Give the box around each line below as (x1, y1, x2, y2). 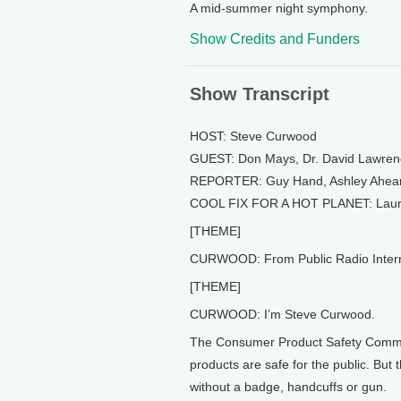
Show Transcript (190, 84, 329, 104)
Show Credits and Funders (190, 31, 360, 47)
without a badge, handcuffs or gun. (190, 380, 387, 394)
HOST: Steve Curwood (190, 129, 317, 143)
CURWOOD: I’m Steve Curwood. (190, 307, 375, 321)
